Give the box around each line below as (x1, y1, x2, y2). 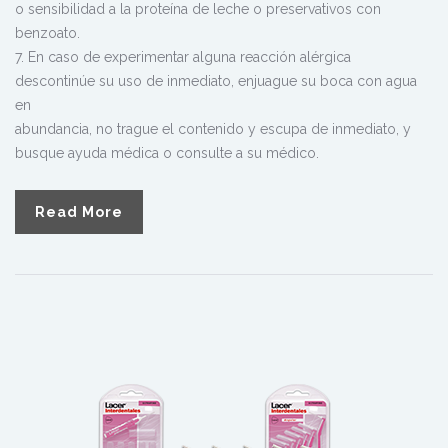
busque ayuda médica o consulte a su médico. (15, 144, 319, 161)
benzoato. (15, 24, 80, 41)
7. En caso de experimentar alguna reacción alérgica (15, 48, 351, 65)
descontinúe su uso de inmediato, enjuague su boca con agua (15, 72, 417, 89)
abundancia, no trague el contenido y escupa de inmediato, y (15, 120, 411, 137)
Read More (35, 203, 123, 220)
